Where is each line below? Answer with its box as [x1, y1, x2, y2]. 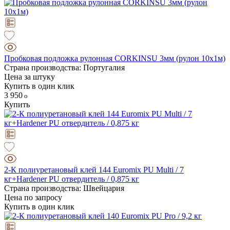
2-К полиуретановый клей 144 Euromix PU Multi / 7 [4, 165, 184, 174]
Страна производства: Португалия [4, 63, 125, 72]
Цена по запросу [4, 193, 62, 202]
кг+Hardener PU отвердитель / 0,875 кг [4, 174, 139, 183]
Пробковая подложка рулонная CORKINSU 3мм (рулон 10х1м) [4, 53, 225, 63]
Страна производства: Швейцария [4, 183, 124, 193]
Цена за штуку [4, 72, 55, 81]
